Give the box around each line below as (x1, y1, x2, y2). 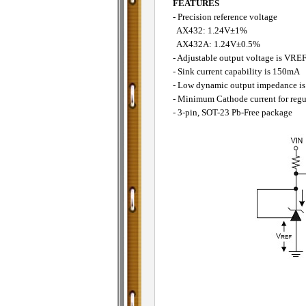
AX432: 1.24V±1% (172, 26, 247, 36)
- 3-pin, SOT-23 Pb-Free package (172, 108, 292, 118)
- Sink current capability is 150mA (172, 67, 300, 77)
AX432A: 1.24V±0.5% (172, 40, 260, 50)
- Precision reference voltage (172, 12, 277, 23)
